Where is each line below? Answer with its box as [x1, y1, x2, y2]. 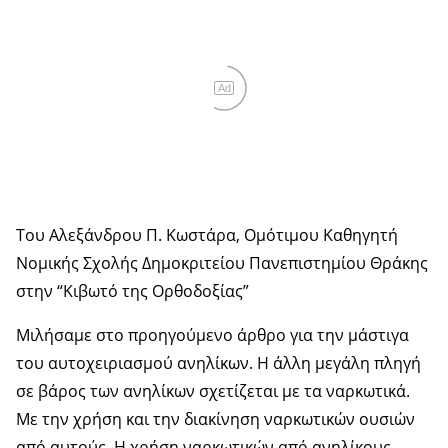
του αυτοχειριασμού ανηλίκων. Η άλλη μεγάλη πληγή [16, 351, 421, 374]
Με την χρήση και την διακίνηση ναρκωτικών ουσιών [16, 407, 415, 430]
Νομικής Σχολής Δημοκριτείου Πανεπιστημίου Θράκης [16, 251, 428, 274]
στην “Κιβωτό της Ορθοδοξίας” [16, 279, 249, 302]
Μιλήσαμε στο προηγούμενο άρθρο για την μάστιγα [16, 323, 409, 346]
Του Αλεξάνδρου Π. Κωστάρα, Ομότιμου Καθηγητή [16, 223, 398, 246]
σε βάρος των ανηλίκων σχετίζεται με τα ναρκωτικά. [16, 379, 410, 402]
